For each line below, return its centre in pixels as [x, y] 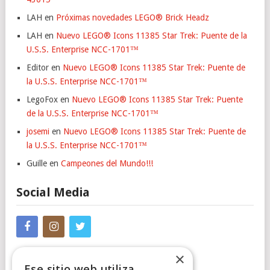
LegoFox [42, 100]
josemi [38, 132]
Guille [37, 164]
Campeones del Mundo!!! [107, 164]
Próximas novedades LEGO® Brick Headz [133, 18]
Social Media [53, 193]
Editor [38, 68]
